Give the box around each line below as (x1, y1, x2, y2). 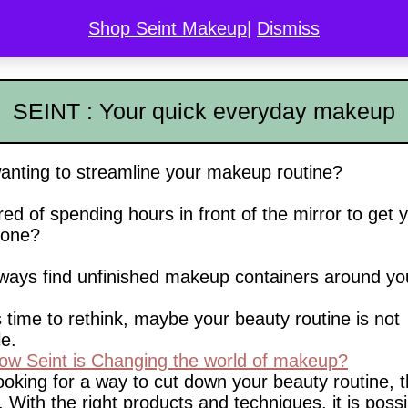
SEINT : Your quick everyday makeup (13, 98, 395, 124)
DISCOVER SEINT (158, 33, 257, 46)
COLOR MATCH (26, 33, 114, 46)
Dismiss (257, 18, 320, 38)
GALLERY (301, 33, 356, 46)
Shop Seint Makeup (88, 18, 247, 38)
